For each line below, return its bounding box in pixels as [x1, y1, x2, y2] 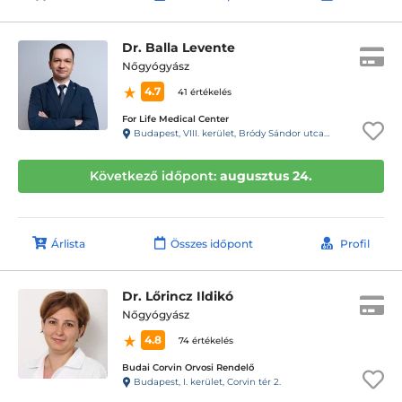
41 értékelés [178, 86, 232, 98]
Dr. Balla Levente [122, 39, 235, 56]
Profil [340, 237, 370, 250]
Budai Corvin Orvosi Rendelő [122, 362, 254, 373]
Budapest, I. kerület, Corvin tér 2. [131, 375, 281, 388]
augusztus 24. [220, 168, 312, 184]
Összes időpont [170, 237, 253, 250]
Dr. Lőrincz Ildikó [122, 288, 233, 304]
